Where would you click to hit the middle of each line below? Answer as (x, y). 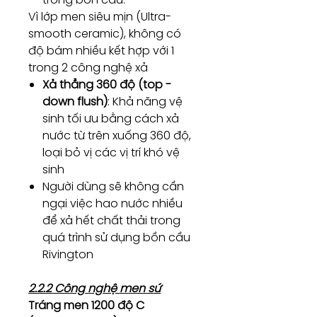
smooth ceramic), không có (105, 34)
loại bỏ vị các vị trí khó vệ (111, 152)
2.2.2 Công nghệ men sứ (94, 288)
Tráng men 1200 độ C (86, 305)
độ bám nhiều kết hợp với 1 (101, 51)
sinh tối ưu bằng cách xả (111, 119)
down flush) (75, 102)
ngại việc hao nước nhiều (113, 203)
